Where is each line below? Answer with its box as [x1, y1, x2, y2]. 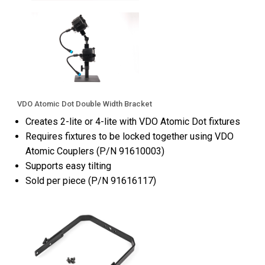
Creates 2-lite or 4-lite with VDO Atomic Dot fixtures [25, 116, 240, 128]
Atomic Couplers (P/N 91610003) [25, 146, 164, 157]
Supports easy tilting [25, 160, 111, 172]
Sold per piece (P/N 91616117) [25, 175, 156, 187]
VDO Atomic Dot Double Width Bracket [17, 99, 152, 109]
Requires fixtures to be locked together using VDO [25, 131, 234, 143]
